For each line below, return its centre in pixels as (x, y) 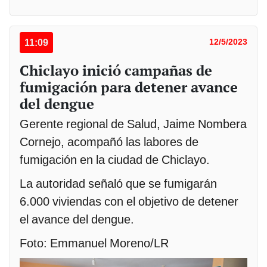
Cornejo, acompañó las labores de (109, 142)
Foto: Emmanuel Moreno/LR (94, 243)
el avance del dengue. (77, 220)
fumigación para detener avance (129, 87)
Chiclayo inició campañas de (116, 71)
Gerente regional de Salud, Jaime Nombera (133, 124)
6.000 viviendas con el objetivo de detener (129, 202)
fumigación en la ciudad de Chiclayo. (115, 160)
